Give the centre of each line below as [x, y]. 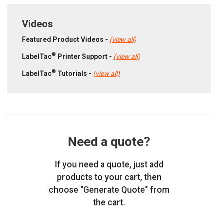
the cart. [109, 202]
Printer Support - [85, 56]
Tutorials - [74, 73]
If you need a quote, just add [109, 164]
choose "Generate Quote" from [109, 190]
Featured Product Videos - [66, 39]
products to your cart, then [109, 177]
